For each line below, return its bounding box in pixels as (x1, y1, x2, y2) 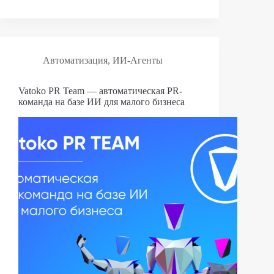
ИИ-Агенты (113, 54, 163, 65)
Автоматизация (43, 54, 108, 65)
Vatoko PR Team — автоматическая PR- (18, 85, 182, 96)
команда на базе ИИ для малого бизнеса (18, 96, 185, 107)
